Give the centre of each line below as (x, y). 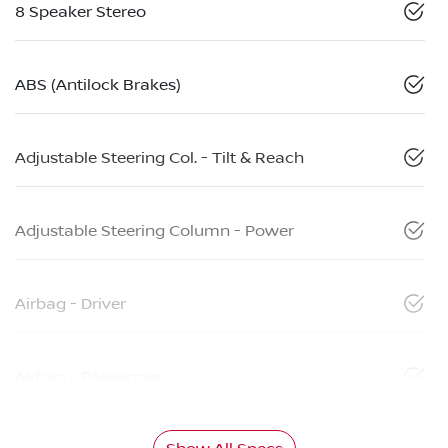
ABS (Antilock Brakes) (98, 85)
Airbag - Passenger (88, 377)
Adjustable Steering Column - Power (154, 231)
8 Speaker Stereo (80, 12)
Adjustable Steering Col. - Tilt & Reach (159, 158)
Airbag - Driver (70, 304)
